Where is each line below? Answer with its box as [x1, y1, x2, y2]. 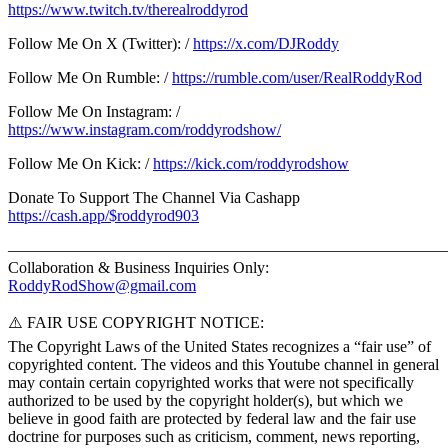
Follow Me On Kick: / [8, 155, 153, 173]
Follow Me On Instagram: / [8, 103, 180, 121]
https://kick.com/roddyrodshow [153, 155, 349, 173]
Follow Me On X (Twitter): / [8, 35, 193, 53]
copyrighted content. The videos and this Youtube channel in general [8, 356, 439, 374]
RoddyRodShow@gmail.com [8, 277, 196, 295]
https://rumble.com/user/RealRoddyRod [172, 69, 422, 87]
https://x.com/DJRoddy [193, 35, 339, 53]
